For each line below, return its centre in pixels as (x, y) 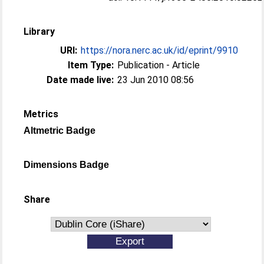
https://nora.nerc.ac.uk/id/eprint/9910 (160, 50)
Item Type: (91, 65)
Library (39, 31)
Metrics (41, 114)
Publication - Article (159, 65)
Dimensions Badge (67, 164)
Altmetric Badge (60, 130)
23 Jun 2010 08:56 (156, 80)
